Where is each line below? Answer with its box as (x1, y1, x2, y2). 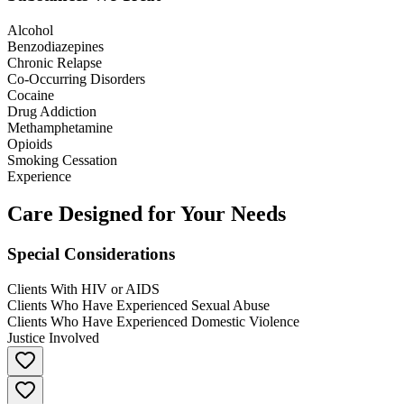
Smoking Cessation (7, 151, 117, 168)
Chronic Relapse (7, 54, 102, 70)
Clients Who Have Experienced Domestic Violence (7, 314, 299, 330)
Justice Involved (7, 330, 99, 346)
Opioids (7, 135, 52, 151)
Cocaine (7, 87, 54, 103)
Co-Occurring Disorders (7, 70, 145, 87)
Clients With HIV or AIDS (7, 281, 160, 298)
